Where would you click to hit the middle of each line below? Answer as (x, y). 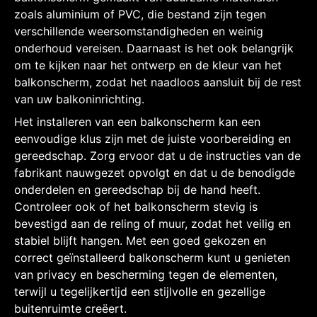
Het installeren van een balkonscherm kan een (137, 121)
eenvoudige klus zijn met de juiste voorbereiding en (152, 138)
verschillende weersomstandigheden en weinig (139, 31)
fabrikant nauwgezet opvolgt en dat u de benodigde (155, 172)
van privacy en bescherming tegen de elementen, (146, 274)
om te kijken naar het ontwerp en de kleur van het (148, 65)
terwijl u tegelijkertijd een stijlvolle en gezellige (140, 291)
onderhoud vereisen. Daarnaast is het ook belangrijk (154, 48)
